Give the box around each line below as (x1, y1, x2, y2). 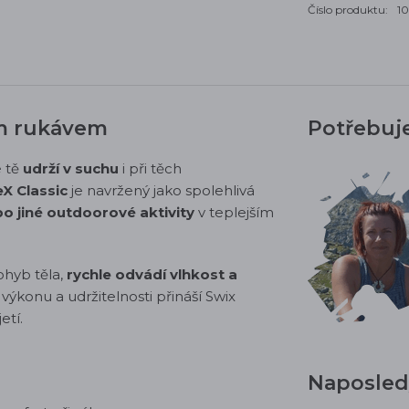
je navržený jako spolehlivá (68, 182, 255, 199)
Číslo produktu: (308, 3, 389, 16)
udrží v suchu (23, 160, 119, 177)
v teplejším (194, 204, 274, 221)
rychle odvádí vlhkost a (67, 266, 237, 283)
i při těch (119, 160, 182, 177)
